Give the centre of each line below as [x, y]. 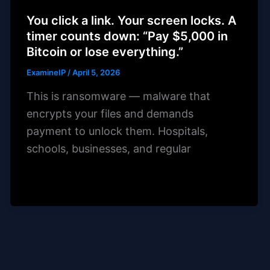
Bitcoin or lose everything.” [105, 52]
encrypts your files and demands [110, 113]
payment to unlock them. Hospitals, [118, 131]
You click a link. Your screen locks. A [132, 21]
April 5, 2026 [96, 73]
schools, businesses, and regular [109, 148]
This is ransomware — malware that [119, 96]
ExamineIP [47, 73]
